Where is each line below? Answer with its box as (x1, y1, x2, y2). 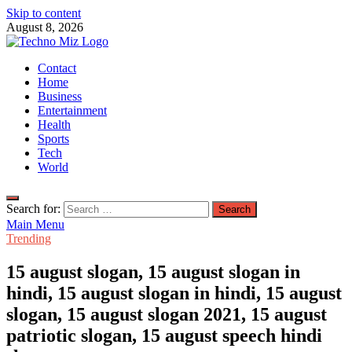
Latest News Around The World (6, 74, 166, 87)
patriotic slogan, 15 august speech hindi (6, 324, 322, 346)
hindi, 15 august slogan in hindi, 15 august (6, 282, 342, 303)
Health (38, 118, 71, 131)
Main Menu (6, 218, 64, 231)
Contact (38, 61, 76, 75)
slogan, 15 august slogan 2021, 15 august (6, 303, 327, 324)
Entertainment (38, 104, 107, 117)
